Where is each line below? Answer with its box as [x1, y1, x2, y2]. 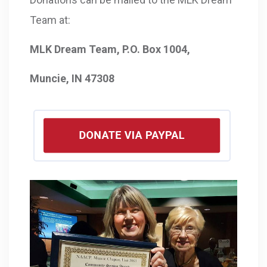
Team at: [30, 13, 70, 26]
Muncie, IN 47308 [30, 72, 114, 85]
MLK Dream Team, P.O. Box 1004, [30, 42, 190, 55]
